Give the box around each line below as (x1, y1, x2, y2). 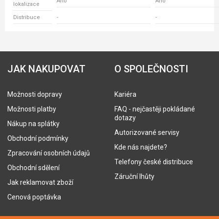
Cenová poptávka (7, 193, 61, 201)
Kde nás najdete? (114, 143, 167, 151)
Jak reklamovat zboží (7, 178, 73, 186)
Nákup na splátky (7, 120, 60, 128)
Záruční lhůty (114, 173, 154, 180)
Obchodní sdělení (7, 164, 60, 172)
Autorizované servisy (114, 129, 179, 136)
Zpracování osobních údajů (7, 149, 90, 157)
